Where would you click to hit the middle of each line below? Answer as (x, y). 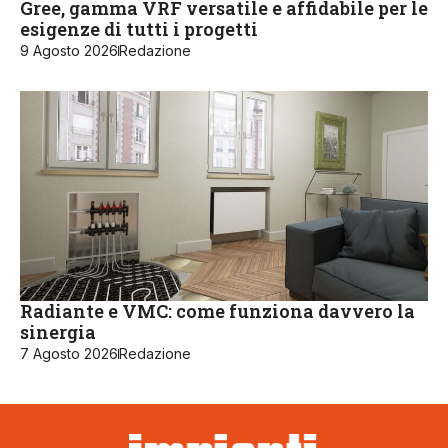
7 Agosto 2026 (69, 354)
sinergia (58, 332)
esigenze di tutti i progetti (139, 29)
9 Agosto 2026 (69, 51)
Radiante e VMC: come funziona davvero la (217, 311)
